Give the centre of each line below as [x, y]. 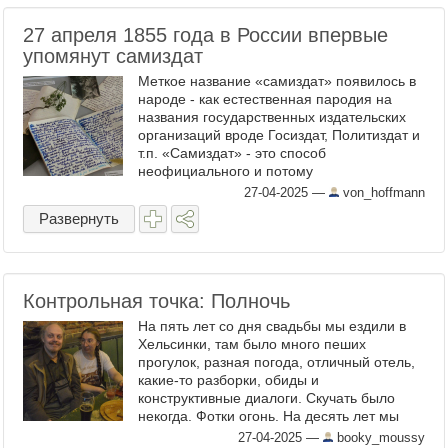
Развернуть [79, 218]
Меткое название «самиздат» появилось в [277, 81]
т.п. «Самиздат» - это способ [232, 153]
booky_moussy [379, 437]
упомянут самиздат [113, 56]
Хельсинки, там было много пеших [252, 344]
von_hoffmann [382, 192]
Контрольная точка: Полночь [156, 301]
